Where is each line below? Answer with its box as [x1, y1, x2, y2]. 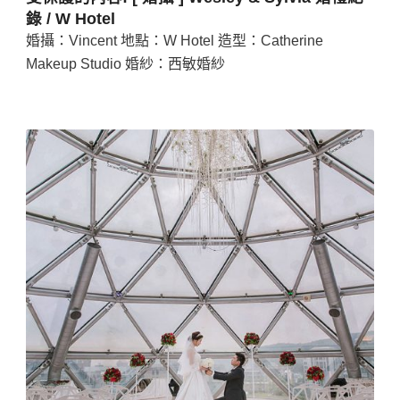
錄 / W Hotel [25, 9, 115, 28]
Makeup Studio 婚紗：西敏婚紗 [25, 55, 225, 71]
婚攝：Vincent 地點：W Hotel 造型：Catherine [25, 32, 323, 48]
